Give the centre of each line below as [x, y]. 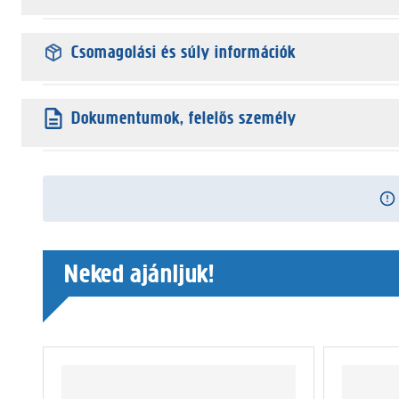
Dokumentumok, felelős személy [184, 118]
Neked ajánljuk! [139, 273]
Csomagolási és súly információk [183, 52]
